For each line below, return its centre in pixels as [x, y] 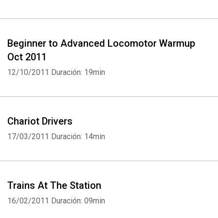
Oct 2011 [27, 57]
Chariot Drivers [40, 121]
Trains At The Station [54, 185]
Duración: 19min [78, 72]
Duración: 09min [78, 201]
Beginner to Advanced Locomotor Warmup [101, 43]
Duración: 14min [78, 136]
